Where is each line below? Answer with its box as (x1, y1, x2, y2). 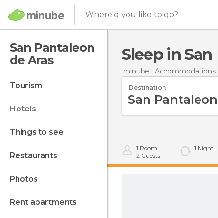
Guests (140, 152, 160, 159)
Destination (129, 83, 166, 91)
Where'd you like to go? (85, 10, 178, 19)
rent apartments (15, 198, 77, 207)
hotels (16, 104, 36, 113)
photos (15, 174, 38, 183)
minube (123, 66, 149, 75)
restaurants (15, 151, 57, 160)
